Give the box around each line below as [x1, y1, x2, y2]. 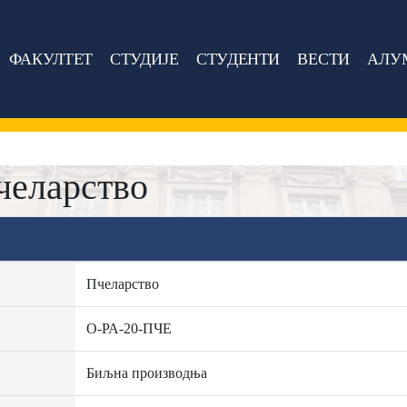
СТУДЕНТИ [196, 49, 281, 68]
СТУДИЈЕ [109, 49, 179, 68]
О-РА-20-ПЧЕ [85, 321, 172, 336]
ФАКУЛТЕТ [8, 49, 93, 68]
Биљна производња [85, 365, 207, 381]
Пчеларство [85, 276, 159, 292]
